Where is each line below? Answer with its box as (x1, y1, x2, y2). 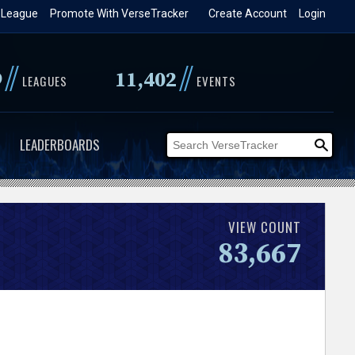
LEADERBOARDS (19, 135, 100, 155)
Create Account (208, 7, 288, 20)
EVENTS (196, 72, 236, 90)
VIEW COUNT (228, 216, 302, 237)
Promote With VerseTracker (50, 7, 189, 20)
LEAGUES (21, 72, 67, 90)
